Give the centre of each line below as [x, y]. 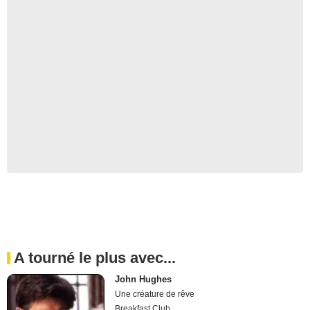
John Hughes [144, 279]
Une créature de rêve [155, 294]
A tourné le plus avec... [95, 257]
